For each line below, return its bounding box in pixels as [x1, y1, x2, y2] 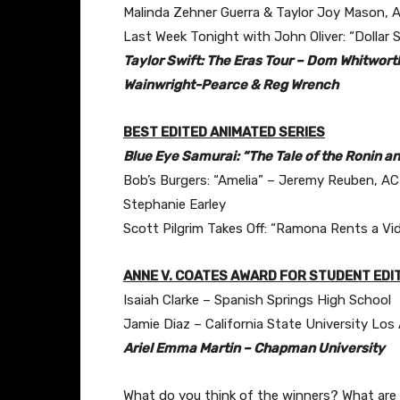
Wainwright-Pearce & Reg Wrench [123, 76, 338, 93]
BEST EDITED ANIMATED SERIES [123, 123, 325, 140]
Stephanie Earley [123, 196, 226, 212]
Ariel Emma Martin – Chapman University [123, 339, 385, 356]
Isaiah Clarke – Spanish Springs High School [123, 291, 391, 308]
